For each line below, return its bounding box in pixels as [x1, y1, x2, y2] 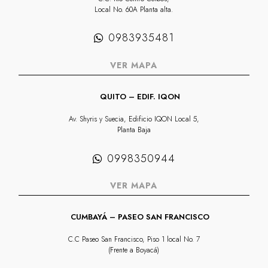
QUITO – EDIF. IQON [98, 91, 181, 103]
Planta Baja [117, 124, 151, 136]
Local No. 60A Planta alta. [95, 4, 173, 15]
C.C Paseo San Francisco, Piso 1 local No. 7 [68, 234, 200, 245]
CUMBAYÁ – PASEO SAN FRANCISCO [68, 211, 210, 223]
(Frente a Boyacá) [108, 245, 160, 256]
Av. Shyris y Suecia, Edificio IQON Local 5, [68, 114, 199, 125]
